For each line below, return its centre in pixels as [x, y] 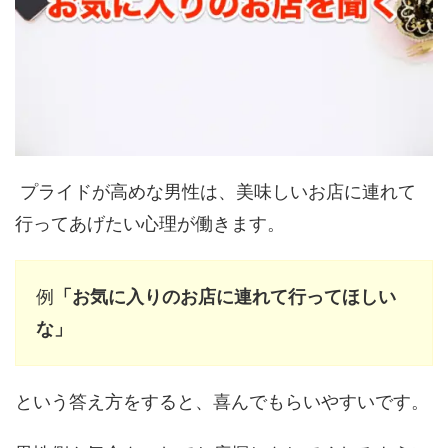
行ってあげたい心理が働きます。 [150, 224]
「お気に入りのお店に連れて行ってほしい [225, 297]
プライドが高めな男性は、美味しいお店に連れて [215, 192]
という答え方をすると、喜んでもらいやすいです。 [222, 402]
